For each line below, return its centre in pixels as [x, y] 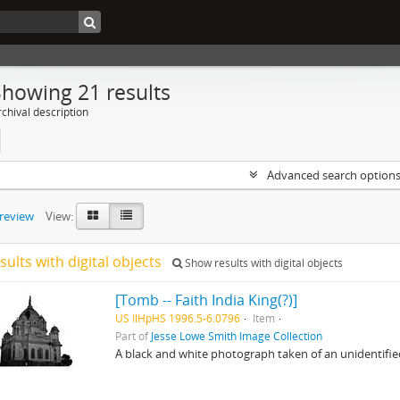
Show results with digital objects [262, 263]
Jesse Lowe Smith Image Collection [237, 336]
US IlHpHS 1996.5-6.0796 [178, 318]
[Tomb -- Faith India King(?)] [207, 300]
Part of [133, 336]
